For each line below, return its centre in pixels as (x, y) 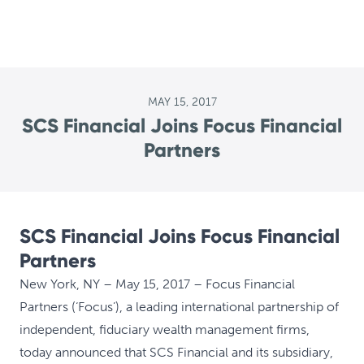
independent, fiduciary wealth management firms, (165, 329)
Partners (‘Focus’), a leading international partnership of (179, 307)
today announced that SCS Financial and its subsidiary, (176, 352)
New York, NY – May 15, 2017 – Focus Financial (157, 284)
